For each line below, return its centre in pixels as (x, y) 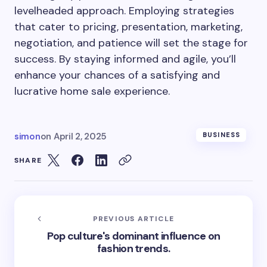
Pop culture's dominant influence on (133, 236)
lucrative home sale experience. (92, 91)
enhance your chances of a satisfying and (117, 75)
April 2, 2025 (80, 136)
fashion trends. (133, 249)
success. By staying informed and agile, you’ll (125, 59)
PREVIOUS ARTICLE (133, 219)
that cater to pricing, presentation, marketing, (128, 27)
